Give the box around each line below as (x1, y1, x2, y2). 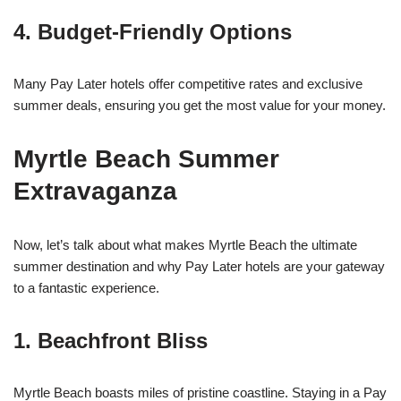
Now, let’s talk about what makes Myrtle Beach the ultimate (13, 237, 357, 253)
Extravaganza (13, 177, 177, 206)
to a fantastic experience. (13, 280, 159, 296)
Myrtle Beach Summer (13, 145, 279, 174)
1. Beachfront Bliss (13, 328, 208, 354)
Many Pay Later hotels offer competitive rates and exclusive (13, 76, 363, 92)
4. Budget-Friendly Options (13, 20, 292, 45)
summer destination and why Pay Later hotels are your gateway (13, 259, 385, 275)
